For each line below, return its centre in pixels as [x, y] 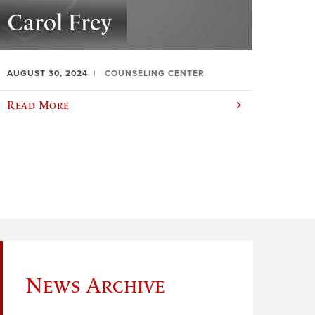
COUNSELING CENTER [155, 73]
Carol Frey [60, 23]
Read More [38, 105]
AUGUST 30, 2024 [48, 73]
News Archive [95, 284]
